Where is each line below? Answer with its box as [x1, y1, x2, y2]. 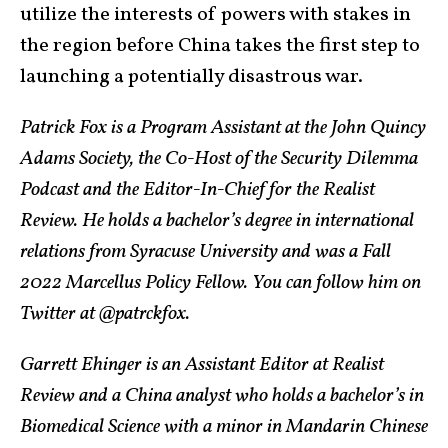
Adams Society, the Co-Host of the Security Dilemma [20, 145, 418, 174]
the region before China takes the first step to [20, 32, 420, 61]
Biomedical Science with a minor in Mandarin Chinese [20, 413, 428, 442]
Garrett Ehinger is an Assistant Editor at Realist [20, 351, 384, 380]
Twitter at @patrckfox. [20, 300, 190, 329]
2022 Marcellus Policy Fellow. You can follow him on [20, 269, 421, 298]
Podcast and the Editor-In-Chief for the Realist [20, 176, 375, 205]
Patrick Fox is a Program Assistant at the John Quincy [20, 114, 426, 143]
